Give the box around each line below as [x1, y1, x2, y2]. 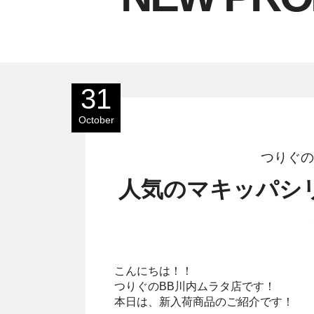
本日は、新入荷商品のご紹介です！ [114, 296, 294, 308]
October [78, 114, 114, 126]
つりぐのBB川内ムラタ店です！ [114, 280, 275, 293]
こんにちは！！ [114, 265, 193, 278]
